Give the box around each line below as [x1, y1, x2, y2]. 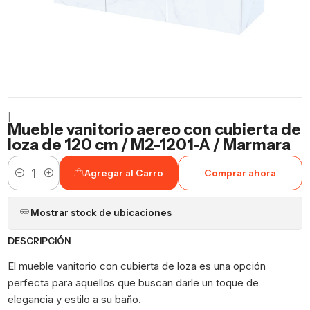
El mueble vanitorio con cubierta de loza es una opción [8, 259, 266, 273]
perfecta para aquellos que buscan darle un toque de [8, 275, 259, 289]
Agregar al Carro [84, 167, 164, 179]
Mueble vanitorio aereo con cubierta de [8, 119, 302, 139]
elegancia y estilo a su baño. [8, 292, 145, 306]
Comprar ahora [204, 167, 277, 179]
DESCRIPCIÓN [8, 236, 71, 247]
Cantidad [8, 174, 48, 186]
